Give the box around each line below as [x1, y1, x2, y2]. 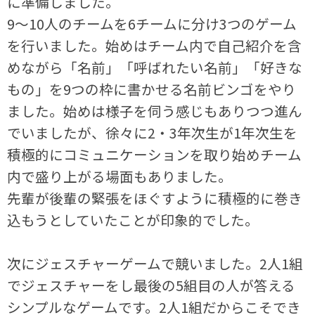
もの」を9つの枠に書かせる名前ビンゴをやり [7, 78, 297, 99]
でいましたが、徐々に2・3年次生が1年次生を [7, 122, 298, 143]
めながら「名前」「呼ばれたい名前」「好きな [7, 56, 303, 77]
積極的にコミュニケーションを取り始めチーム [7, 143, 302, 165]
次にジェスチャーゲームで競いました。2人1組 [7, 252, 304, 274]
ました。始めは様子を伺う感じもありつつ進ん [7, 100, 303, 121]
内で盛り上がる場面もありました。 [7, 165, 233, 186]
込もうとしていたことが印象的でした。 [7, 209, 259, 230]
